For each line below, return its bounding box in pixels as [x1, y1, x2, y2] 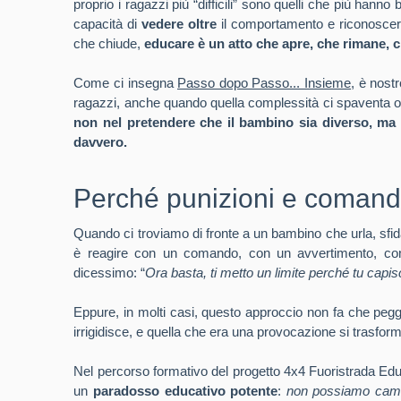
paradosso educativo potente [92, 383, 278, 398]
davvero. [73, 134, 128, 149]
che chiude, [73, 36, 145, 51]
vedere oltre [141, 16, 218, 31]
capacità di [73, 16, 142, 31]
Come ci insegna [73, 75, 178, 90]
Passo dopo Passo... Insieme [177, 75, 352, 90]
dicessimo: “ [73, 265, 146, 280]
